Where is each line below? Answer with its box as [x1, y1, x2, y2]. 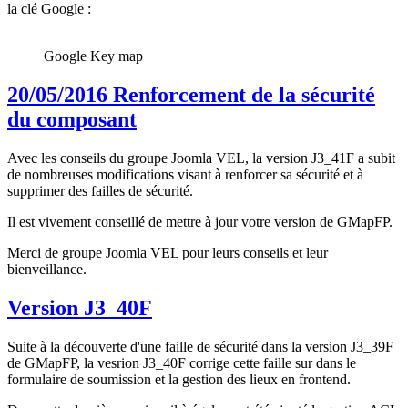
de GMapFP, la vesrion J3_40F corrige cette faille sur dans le [7, 355, 356, 372]
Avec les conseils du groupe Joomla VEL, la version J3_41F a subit [7, 150, 395, 167]
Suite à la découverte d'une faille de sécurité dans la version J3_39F [7, 339, 393, 355]
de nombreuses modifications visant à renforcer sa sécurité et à [7, 167, 363, 183]
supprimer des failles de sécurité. [7, 183, 193, 199]
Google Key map [44, 48, 143, 65]
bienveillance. [7, 261, 87, 278]
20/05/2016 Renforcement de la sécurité [7, 83, 375, 107]
